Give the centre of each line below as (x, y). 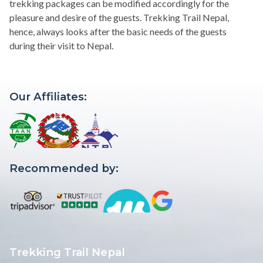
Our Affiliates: (48, 96)
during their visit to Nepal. (61, 45)
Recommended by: (64, 168)
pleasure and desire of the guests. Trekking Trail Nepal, (119, 17)
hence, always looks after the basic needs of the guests (118, 31)
